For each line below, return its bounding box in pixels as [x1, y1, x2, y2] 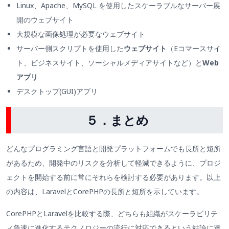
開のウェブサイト [16, 15, 74, 25]
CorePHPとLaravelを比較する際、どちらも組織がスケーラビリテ [6, 208, 218, 218]
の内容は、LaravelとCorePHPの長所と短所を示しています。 [6, 187, 203, 197]
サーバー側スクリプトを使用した [16, 43, 124, 54]
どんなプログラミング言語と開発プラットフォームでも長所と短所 [6, 144, 221, 154]
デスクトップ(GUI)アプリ [16, 86, 98, 97]
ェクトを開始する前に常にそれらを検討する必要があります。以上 [6, 172, 221, 182]
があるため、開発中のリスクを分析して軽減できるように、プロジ [6, 158, 221, 168]
